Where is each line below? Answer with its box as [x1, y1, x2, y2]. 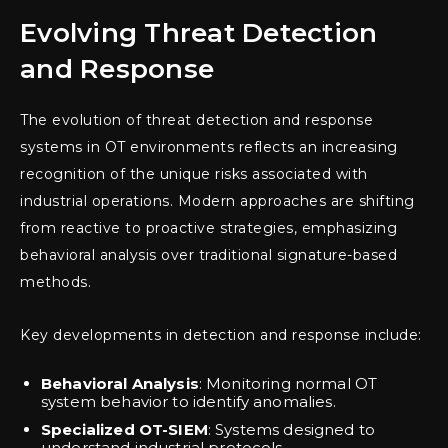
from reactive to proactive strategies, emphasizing [20, 219, 397, 238]
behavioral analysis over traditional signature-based [20, 246, 397, 265]
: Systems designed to [207, 420, 376, 440]
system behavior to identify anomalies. [41, 392, 336, 412]
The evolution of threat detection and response [20, 111, 373, 130]
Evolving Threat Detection [20, 17, 378, 50]
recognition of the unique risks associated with [20, 165, 368, 184]
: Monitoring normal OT [198, 374, 378, 394]
